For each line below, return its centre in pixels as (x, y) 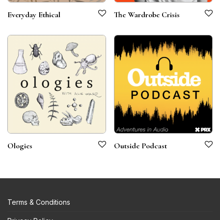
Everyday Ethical (34, 15)
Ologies (20, 146)
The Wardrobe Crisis (147, 15)
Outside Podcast (140, 146)
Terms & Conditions (39, 202)
